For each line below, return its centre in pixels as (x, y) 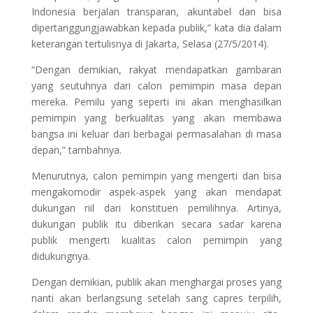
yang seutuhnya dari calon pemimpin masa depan (156, 86)
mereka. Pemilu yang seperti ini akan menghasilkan (156, 102)
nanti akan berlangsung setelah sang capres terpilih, (156, 298)
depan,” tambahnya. (76, 150)
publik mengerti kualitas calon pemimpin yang (156, 240)
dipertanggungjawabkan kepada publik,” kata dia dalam (156, 28)
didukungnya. (60, 256)
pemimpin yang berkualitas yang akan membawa (156, 118)
